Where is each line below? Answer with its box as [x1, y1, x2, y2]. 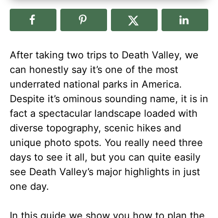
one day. [10, 181, 49, 192]
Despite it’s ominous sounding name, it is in [10, 93, 208, 105]
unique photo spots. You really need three [10, 137, 203, 148]
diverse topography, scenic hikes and [10, 122, 181, 134]
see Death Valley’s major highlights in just [10, 166, 200, 178]
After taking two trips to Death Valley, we [10, 49, 199, 61]
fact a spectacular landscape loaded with [10, 108, 198, 119]
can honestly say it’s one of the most [10, 64, 178, 75]
